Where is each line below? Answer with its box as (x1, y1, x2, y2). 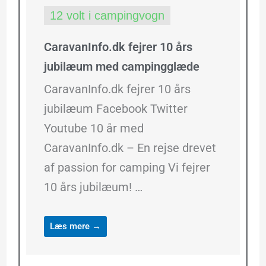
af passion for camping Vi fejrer (43, 160, 210, 175)
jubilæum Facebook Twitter (43, 102, 188, 116)
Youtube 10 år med (43, 121, 144, 136)
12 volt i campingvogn (49, 9, 164, 23)
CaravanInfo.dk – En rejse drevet (43, 141, 216, 156)
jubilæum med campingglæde (43, 59, 199, 74)
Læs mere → (49, 221, 101, 232)
